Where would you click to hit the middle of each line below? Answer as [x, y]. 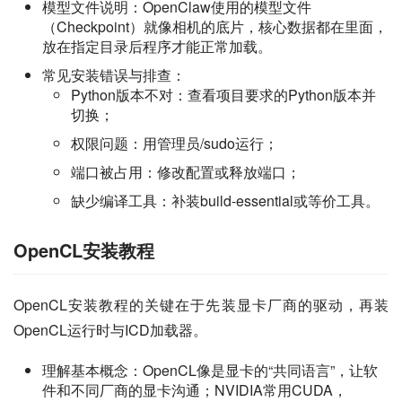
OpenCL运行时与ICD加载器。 [110, 329]
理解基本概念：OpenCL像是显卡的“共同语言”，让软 [210, 370]
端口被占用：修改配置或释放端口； [186, 171]
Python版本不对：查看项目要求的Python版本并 [223, 94]
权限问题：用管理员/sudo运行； [175, 143]
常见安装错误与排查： [114, 74]
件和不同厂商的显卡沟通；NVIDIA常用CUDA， [195, 389]
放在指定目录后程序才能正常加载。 [157, 46]
